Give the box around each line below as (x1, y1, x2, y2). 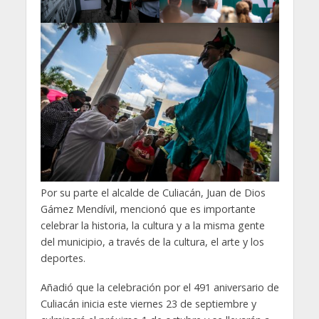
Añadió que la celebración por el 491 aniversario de (40, 280, 279, 294)
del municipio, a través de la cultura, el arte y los (40, 235, 264, 249)
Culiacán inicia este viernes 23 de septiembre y (40, 296, 256, 310)
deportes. (40, 251, 85, 266)
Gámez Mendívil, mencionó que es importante (40, 202, 256, 216)
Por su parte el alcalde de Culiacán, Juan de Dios (40, 186, 266, 200)
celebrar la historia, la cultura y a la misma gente (40, 219, 265, 233)
